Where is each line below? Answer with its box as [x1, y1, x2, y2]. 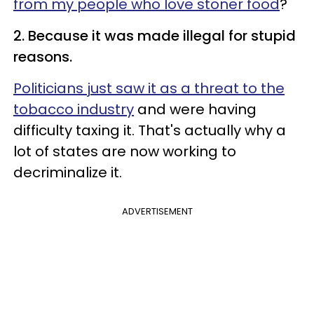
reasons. [13, 47, 72, 67]
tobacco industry [13, 100, 134, 120]
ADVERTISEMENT [121, 205, 193, 219]
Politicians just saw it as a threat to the [13, 78, 285, 99]
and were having [134, 100, 257, 120]
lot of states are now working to [13, 142, 236, 162]
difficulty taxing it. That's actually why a [13, 121, 286, 141]
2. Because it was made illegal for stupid [13, 26, 296, 46]
